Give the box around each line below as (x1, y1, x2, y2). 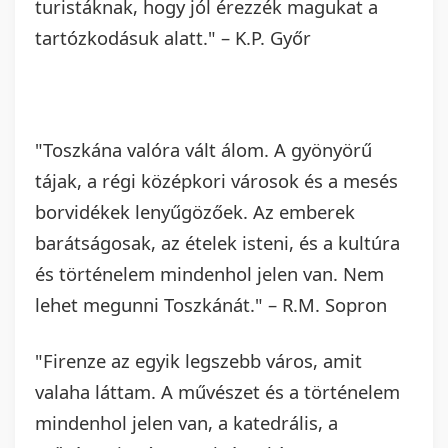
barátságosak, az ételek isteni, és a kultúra (35, 230, 400, 256)
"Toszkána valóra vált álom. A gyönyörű (35, 137, 372, 163)
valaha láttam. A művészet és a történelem (35, 379, 400, 405)
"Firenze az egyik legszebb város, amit (35, 348, 362, 374)
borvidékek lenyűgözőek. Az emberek (35, 199, 355, 225)
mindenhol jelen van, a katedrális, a (35, 410, 338, 436)
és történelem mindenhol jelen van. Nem (35, 261, 384, 287)
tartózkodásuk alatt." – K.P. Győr (35, 25, 311, 51)
